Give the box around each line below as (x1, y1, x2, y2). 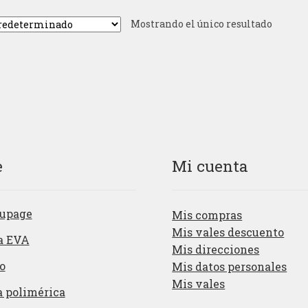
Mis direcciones (172, 241, 260, 256)
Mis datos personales (172, 258, 287, 274)
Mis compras (172, 207, 243, 222)
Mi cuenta (172, 155, 249, 176)
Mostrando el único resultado (130, 17, 272, 31)
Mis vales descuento (172, 224, 285, 239)
